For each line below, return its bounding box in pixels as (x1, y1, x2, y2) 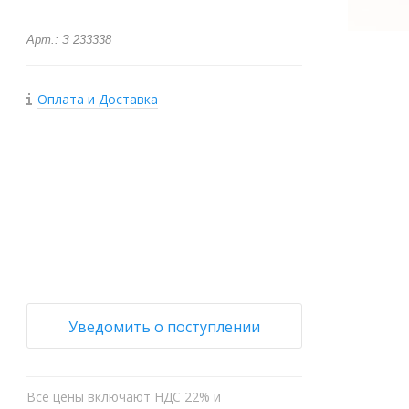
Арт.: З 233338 (26, 33, 112, 47)
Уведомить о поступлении (68, 317, 261, 337)
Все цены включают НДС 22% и (26, 388, 222, 405)
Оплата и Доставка (37, 90, 159, 108)
